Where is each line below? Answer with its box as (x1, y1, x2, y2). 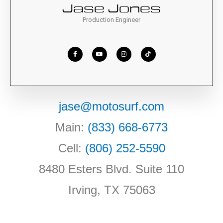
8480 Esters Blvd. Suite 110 (39, 162, 184, 176)
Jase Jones (62, 3, 161, 14)
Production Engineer (83, 15, 140, 23)
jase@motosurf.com (59, 99, 164, 113)
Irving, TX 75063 (68, 183, 155, 197)
